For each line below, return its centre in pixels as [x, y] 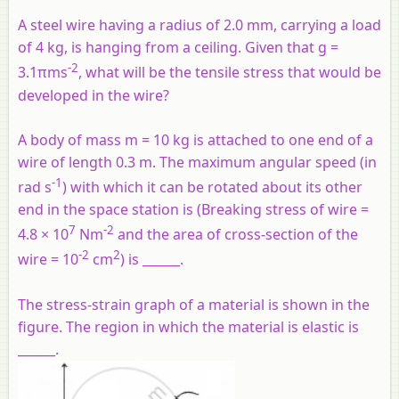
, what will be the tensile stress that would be [230, 73]
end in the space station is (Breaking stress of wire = [193, 210]
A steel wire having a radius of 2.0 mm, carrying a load [199, 25]
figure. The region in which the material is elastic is [188, 326]
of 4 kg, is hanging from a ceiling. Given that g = [178, 48]
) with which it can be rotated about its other [212, 187]
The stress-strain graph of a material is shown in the [194, 304]
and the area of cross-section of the [236, 235]
